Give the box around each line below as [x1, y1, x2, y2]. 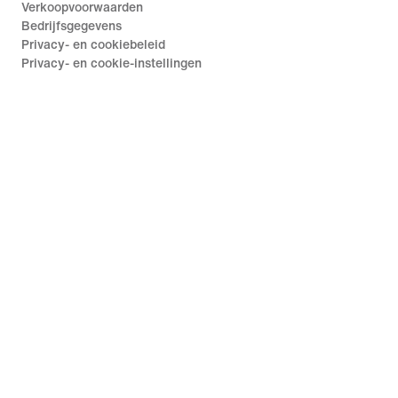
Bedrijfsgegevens [21, 20, 122, 34]
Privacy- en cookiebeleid [21, 38, 165, 52]
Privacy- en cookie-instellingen [21, 57, 202, 71]
